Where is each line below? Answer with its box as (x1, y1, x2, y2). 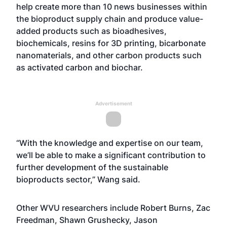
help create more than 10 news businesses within (16, 2, 207, 12)
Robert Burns (140, 203, 192, 213)
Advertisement (95, 100, 132, 106)
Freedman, (16, 215, 59, 225)
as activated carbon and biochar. (16, 62, 143, 72)
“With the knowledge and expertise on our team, (16, 138, 203, 148)
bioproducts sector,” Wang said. (16, 174, 140, 184)
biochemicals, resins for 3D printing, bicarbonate (16, 38, 206, 48)
